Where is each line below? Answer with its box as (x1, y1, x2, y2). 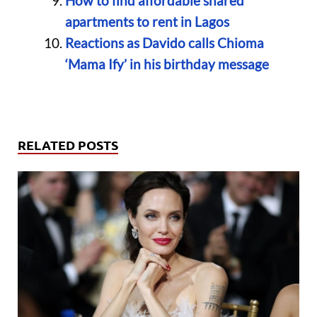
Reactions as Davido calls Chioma (64, 34, 264, 51)
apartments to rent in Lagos (64, 13, 232, 30)
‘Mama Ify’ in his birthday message (64, 55, 269, 72)
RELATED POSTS (18, 137, 118, 154)
